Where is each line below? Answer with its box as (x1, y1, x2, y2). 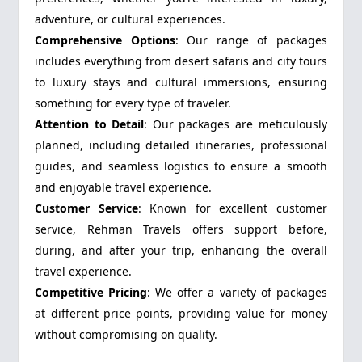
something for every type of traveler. (35, 95, 232, 112)
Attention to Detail (35, 116, 145, 133)
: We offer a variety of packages (147, 284, 327, 301)
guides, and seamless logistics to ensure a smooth (35, 158, 327, 175)
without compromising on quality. (35, 326, 218, 343)
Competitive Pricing (35, 284, 148, 301)
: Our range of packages (175, 32, 327, 48)
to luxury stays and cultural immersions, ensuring (35, 74, 327, 90)
